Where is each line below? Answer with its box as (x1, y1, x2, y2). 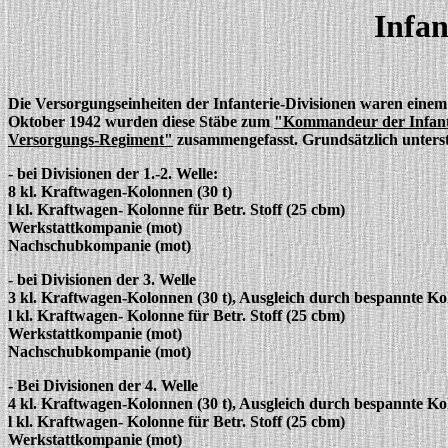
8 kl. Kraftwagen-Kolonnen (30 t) (8, 183, 236, 200)
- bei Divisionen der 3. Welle (8, 271, 196, 288)
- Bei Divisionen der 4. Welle (8, 377, 198, 394)
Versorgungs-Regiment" (8, 131, 173, 148)
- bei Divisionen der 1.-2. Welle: (8, 165, 222, 182)
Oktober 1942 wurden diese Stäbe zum (8, 113, 274, 130)
